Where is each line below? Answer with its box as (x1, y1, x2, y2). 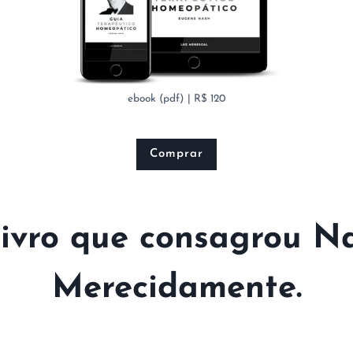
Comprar (149, 148, 204, 161)
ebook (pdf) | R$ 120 (128, 94, 225, 105)
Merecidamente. (51, 272, 302, 307)
